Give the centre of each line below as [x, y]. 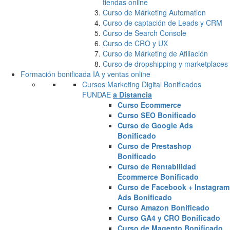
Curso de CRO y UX [135, 43]
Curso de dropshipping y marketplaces [165, 64]
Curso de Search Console [145, 33]
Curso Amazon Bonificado [164, 207]
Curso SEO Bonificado [157, 115]
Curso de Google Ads [156, 125]
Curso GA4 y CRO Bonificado [169, 218]
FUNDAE [98, 94]
